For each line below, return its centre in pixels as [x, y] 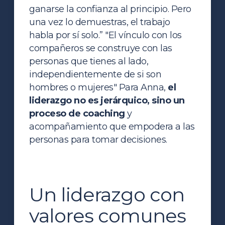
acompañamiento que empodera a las [112, 126]
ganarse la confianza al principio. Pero [110, 9]
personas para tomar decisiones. [98, 139]
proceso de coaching [77, 113]
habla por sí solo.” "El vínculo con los [105, 35]
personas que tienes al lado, [89, 61]
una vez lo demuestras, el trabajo [100, 22]
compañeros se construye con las [101, 48]
